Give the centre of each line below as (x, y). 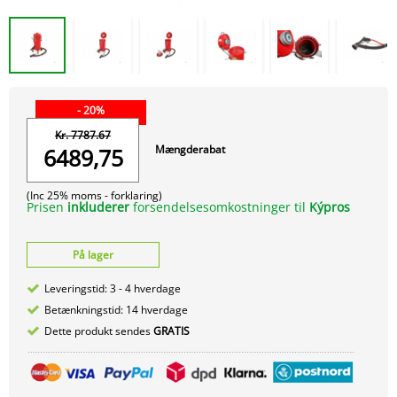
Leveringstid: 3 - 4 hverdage (113, 288)
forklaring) (135, 195)
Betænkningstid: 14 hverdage (116, 309)
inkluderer (98, 206)
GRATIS (171, 331)
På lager (93, 254)
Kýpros (330, 206)
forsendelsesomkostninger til (219, 206)
